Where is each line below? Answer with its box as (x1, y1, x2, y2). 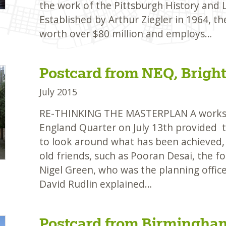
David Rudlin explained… (39, 177, 152, 191)
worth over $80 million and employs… (39, 27, 212, 41)
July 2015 (39, 86, 77, 98)
